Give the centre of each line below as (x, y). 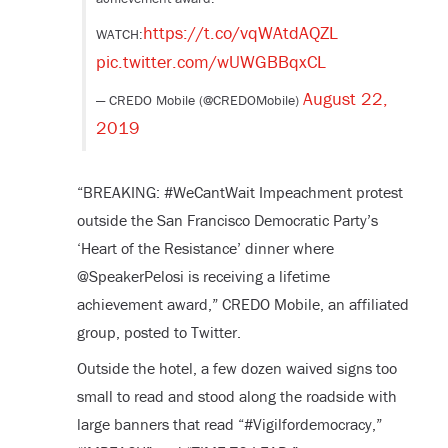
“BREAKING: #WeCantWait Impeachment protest (239, 191)
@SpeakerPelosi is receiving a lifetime (203, 275)
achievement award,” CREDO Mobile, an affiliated (242, 303)
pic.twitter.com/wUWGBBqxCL (210, 61)
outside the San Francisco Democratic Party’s (227, 219)
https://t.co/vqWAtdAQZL (240, 32)
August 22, (345, 98)
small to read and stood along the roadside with (236, 395)
